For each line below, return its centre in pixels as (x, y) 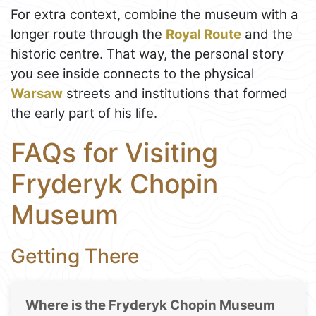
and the (267, 34)
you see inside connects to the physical (132, 73)
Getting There (75, 256)
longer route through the (88, 34)
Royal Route (203, 34)
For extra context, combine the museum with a (154, 14)
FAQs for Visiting (114, 152)
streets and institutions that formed (175, 93)
